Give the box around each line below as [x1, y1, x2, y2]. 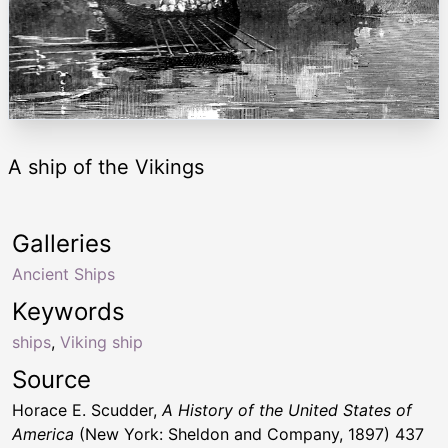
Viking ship [60, 331, 143, 352]
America [12, 423, 74, 444]
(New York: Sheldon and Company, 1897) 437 [74, 423, 424, 444]
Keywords [12, 296, 125, 326]
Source [12, 364, 91, 394]
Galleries [12, 228, 112, 258]
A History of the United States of [162, 399, 412, 420]
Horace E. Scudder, [12, 399, 162, 420]
